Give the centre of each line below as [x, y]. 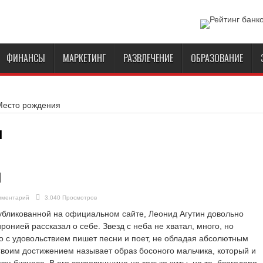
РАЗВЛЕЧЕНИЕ [148, 58]
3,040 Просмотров [71, 198]
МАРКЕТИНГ [84, 58]
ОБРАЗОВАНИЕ [217, 58]
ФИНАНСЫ [26, 58]
